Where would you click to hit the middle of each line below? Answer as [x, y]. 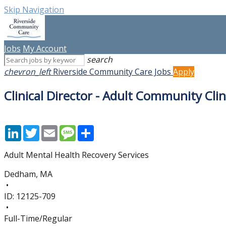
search [100, 60]
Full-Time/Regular [38, 218]
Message [93, 129]
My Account [45, 48]
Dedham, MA [28, 174]
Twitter [53, 129]
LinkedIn [38, 129]
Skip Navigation [34, 10]
